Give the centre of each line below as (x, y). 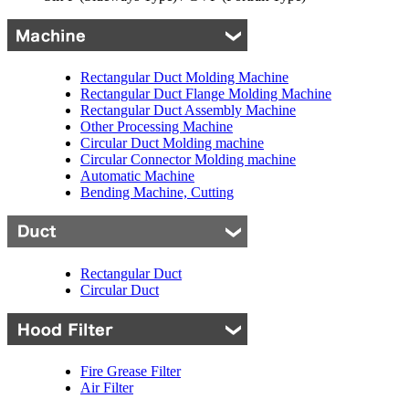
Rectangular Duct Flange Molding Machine (206, 93)
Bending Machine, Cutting (157, 192)
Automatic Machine (137, 175)
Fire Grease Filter (131, 371)
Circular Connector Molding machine (188, 159)
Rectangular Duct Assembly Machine (188, 110)
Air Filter (107, 387)
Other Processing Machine (157, 126)
